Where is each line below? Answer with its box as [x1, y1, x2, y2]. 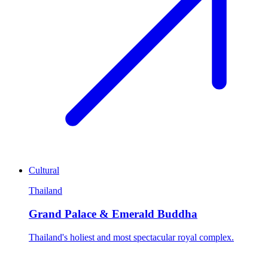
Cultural [29, 165, 59, 176]
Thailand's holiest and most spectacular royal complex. [29, 232, 234, 242]
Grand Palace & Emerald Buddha [29, 208, 197, 220]
